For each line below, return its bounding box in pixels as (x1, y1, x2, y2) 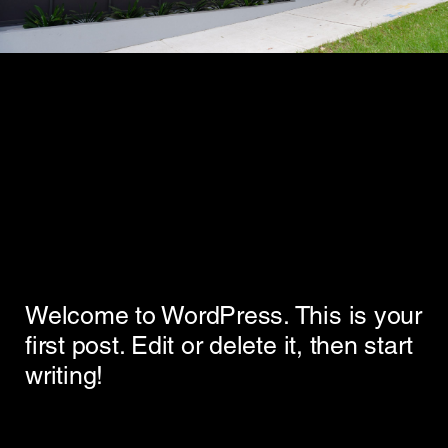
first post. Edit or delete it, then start (25, 331, 414, 361)
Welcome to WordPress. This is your (25, 301, 422, 331)
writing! (25, 361, 104, 391)
